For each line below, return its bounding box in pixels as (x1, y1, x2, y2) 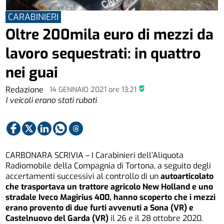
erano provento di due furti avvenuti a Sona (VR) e (5, 202, 194, 213)
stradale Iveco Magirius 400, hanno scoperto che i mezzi (5, 192, 216, 203)
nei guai (5, 63, 58, 82)
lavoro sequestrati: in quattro (5, 44, 201, 63)
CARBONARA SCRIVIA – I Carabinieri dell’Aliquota (5, 150, 184, 161)
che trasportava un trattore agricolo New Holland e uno (5, 181, 213, 192)
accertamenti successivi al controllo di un (5, 171, 161, 182)
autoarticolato (160, 171, 214, 182)
